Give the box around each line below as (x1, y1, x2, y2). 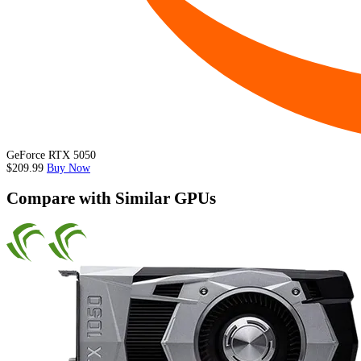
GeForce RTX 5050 (6, 149, 96, 162)
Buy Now (47, 162, 90, 175)
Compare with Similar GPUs (6, 189, 216, 209)
